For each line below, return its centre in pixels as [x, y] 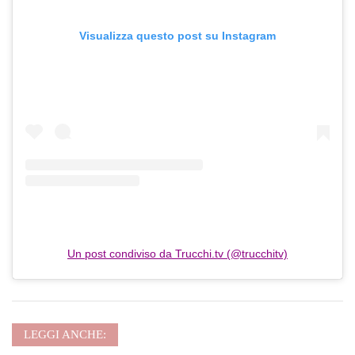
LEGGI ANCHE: [65, 335]
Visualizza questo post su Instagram [177, 35]
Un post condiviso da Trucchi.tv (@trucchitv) [177, 254]
